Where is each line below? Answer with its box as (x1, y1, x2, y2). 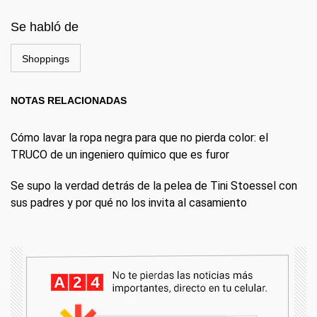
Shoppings (22, 52, 69, 64)
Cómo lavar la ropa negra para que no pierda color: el (11, 130, 268, 144)
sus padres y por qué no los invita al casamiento (11, 195, 247, 209)
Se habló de (11, 19, 79, 34)
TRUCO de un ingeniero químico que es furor (11, 147, 229, 161)
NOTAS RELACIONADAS (11, 94, 127, 106)
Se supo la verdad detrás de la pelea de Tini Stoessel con (11, 178, 297, 192)
